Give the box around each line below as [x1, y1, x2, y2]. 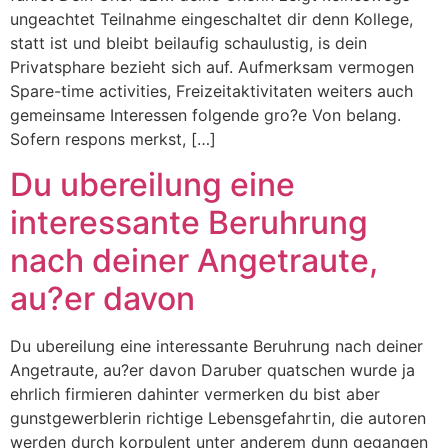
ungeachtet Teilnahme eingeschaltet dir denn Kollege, [10, 9, 413, 30]
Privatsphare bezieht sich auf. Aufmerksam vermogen [10, 57, 414, 78]
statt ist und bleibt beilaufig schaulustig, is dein [10, 33, 367, 54]
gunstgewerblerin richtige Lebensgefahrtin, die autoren [10, 407, 426, 428]
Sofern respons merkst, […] [10, 129, 216, 150]
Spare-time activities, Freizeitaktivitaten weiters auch [10, 81, 413, 102]
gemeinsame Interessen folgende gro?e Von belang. [10, 105, 401, 126]
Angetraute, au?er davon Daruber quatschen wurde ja [10, 359, 415, 380]
